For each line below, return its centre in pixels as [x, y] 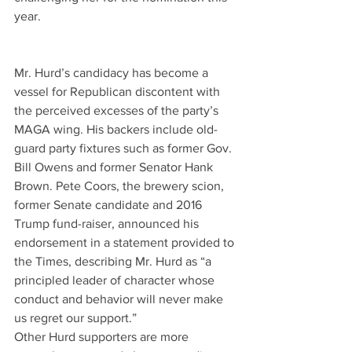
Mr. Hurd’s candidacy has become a [113, 73]
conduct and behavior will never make [120, 299]
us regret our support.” [75, 318]
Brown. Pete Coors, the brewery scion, [121, 186]
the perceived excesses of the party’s [118, 110]
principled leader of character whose [116, 280]
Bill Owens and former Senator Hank [115, 167]
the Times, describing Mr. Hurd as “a [114, 261]
